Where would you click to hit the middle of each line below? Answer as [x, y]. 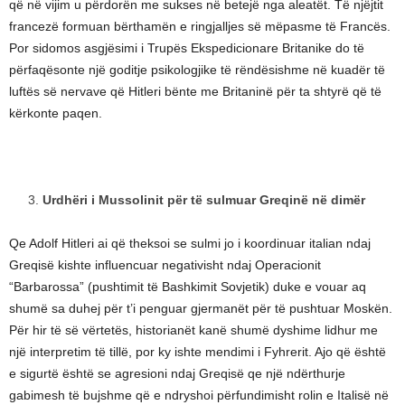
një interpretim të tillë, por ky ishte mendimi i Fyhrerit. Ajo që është [198, 352]
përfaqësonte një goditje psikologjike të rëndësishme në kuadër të [197, 70]
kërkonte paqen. [56, 113]
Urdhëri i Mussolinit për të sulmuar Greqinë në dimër [204, 200]
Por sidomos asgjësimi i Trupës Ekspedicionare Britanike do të [187, 48]
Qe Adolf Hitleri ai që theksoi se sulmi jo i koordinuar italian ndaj [190, 244]
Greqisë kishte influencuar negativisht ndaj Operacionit [165, 265]
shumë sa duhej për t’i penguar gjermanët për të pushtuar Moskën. [201, 309]
